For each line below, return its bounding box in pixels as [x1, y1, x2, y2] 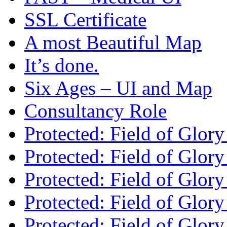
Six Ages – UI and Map [24, 77, 212, 99]
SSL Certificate [24, 9, 146, 31]
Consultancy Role [24, 100, 167, 122]
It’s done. [24, 54, 99, 77]
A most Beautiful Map [24, 31, 202, 54]
